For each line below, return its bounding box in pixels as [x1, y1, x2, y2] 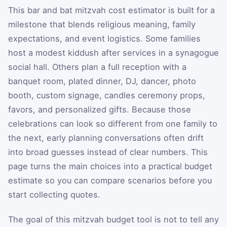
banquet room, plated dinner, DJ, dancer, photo [8, 75, 196, 86]
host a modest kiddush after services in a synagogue [8, 47, 219, 58]
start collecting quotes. [8, 189, 100, 200]
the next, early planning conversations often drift [8, 132, 204, 143]
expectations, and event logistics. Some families [8, 33, 201, 44]
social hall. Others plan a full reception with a [8, 61, 186, 72]
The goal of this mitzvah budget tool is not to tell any [8, 214, 219, 225]
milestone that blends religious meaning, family [8, 19, 196, 29]
